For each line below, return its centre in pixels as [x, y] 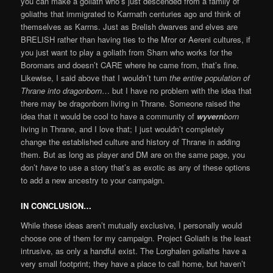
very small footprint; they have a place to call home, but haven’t [133, 263]
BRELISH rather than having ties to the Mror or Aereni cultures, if [136, 39]
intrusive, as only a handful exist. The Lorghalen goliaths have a [134, 250]
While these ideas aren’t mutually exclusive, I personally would [132, 225]
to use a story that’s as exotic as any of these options [154, 167]
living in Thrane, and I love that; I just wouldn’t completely [123, 129]
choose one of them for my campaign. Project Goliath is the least [136, 238]
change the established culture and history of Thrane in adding [131, 141]
